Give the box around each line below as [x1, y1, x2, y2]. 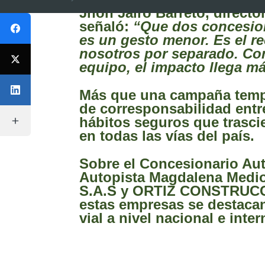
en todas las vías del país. [79, 128, 255, 144]
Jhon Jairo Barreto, [79, 5, 210, 21]
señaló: [79, 18, 134, 35]
